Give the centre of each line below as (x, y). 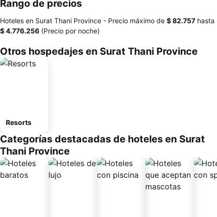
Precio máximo (131, 21)
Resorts (19, 122)
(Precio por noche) (70, 31)
